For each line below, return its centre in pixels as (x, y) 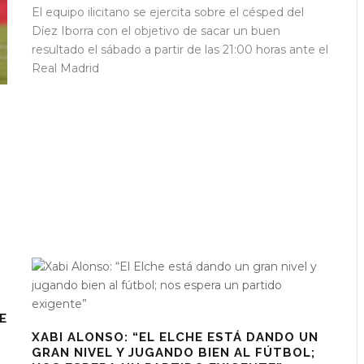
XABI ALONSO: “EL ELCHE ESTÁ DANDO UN (175, 338)
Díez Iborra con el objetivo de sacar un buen (156, 31)
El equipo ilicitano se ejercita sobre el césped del (168, 13)
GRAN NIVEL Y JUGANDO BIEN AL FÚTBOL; (173, 353)
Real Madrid (65, 69)
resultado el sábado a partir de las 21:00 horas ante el (180, 50)
